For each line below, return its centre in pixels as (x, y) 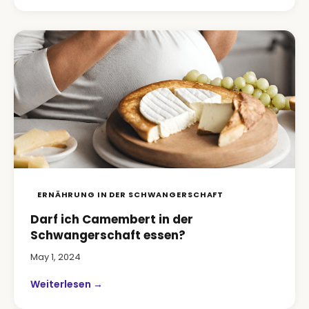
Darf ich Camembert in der (112, 219)
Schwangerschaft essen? (108, 235)
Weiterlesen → (67, 284)
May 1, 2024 (56, 257)
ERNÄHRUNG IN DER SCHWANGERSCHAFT (131, 195)
